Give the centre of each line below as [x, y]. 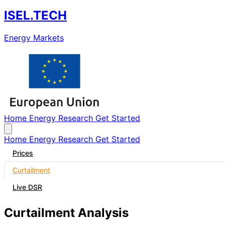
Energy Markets [34, 37]
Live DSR [27, 187]
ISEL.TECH [35, 15]
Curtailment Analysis [66, 212]
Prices [23, 153]
